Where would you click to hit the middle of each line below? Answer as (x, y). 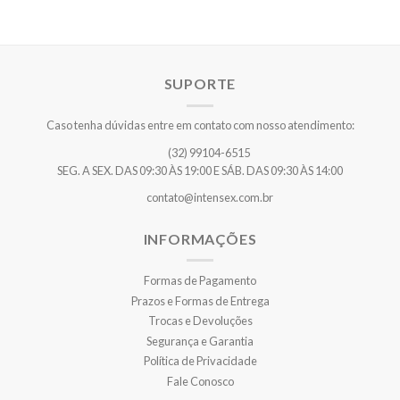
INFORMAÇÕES (200, 238)
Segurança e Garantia (200, 341)
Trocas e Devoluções (200, 321)
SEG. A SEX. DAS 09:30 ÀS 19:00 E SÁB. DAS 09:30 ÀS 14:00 (200, 170)
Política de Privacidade (200, 361)
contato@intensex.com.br (209, 197)
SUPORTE (200, 84)
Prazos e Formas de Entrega (200, 300)
